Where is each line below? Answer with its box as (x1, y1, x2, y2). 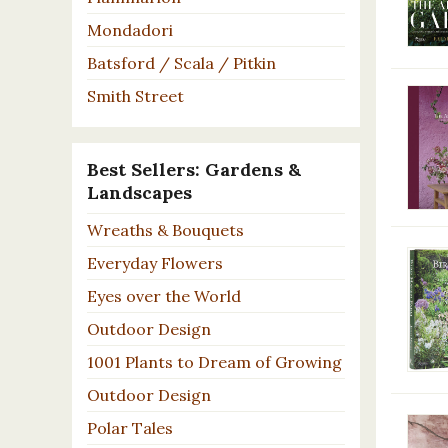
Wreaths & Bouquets (87, 219, 244, 240)
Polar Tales (87, 417, 173, 438)
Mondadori (87, 19, 173, 40)
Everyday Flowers (87, 252, 223, 273)
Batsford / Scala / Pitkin (87, 52, 276, 73)
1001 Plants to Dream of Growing (87, 351, 342, 372)
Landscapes (87, 180, 192, 204)
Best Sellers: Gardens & (87, 157, 301, 181)
